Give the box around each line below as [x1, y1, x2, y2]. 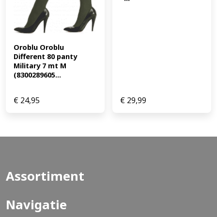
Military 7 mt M [14, 61, 66, 70]
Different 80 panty [14, 51, 77, 61]
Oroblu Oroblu [14, 42, 64, 52]
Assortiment [6, 167, 84, 185]
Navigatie [6, 196, 67, 213]
